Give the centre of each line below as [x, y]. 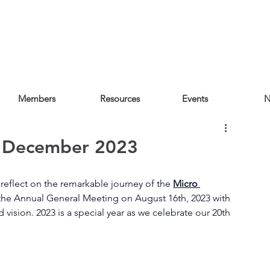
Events [195, 99]
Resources [120, 99]
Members [37, 99]
